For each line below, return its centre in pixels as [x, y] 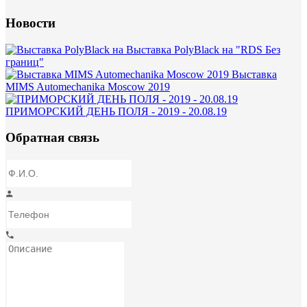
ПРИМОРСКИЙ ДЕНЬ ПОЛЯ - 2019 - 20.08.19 [116, 111]
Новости [30, 23]
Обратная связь [52, 138]
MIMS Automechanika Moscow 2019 [88, 86]
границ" [25, 62]
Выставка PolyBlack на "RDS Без [203, 49]
